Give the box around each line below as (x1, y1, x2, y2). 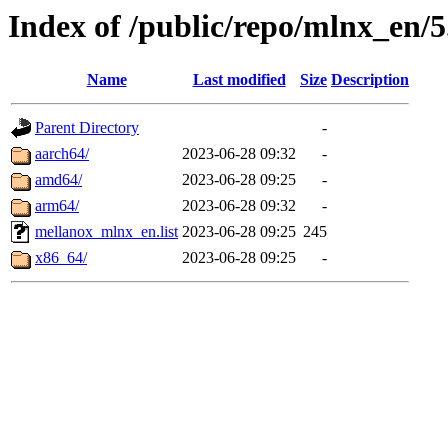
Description (331, 71, 409, 89)
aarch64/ (35, 145, 89, 163)
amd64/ (35, 171, 82, 189)
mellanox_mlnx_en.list (35, 223, 178, 241)
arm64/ (35, 197, 79, 215)
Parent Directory (35, 119, 139, 137)
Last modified (192, 71, 286, 89)
